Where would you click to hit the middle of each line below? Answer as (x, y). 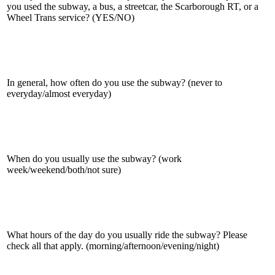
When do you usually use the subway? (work (94, 158)
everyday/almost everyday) (59, 93)
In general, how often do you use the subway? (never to (114, 82)
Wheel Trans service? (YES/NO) (71, 17)
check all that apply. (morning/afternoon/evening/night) (113, 246)
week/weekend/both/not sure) (64, 169)
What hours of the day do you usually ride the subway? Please (127, 234)
